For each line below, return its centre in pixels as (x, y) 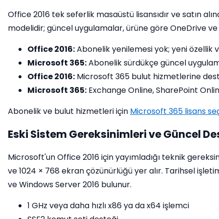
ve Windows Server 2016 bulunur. (70, 185)
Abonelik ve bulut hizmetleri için (69, 111)
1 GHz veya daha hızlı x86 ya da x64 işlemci (108, 206)
